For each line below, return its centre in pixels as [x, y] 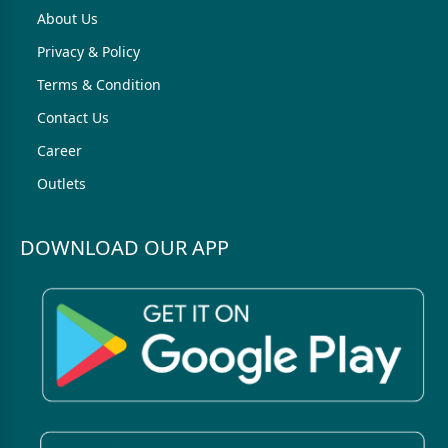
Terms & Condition [99, 84]
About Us [67, 18]
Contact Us [73, 117]
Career [59, 150]
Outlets [61, 183]
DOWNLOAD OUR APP [124, 247]
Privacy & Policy [88, 51]
